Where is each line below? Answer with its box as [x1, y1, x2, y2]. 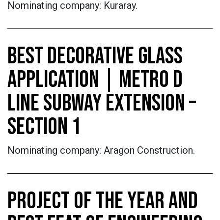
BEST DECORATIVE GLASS [7, 42, 183, 70]
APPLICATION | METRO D [7, 66, 183, 94]
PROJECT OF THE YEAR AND [7, 187, 198, 215]
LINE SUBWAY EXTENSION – [7, 89, 196, 117]
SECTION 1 [7, 113, 81, 141]
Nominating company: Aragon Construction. [7, 144, 195, 156]
